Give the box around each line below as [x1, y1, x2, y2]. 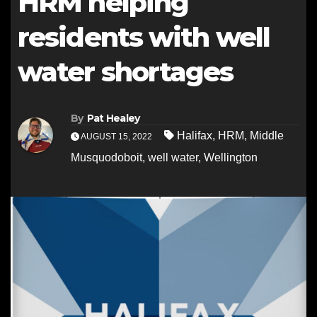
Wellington [204, 151, 258, 164]
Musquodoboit [71, 151, 142, 164]
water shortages [18, 55, 234, 88]
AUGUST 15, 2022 [79, 132, 154, 142]
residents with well [18, 21, 270, 54]
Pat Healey [86, 112, 140, 125]
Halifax [177, 129, 212, 142]
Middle [250, 129, 284, 142]
